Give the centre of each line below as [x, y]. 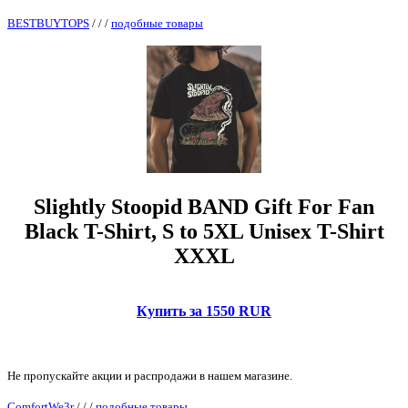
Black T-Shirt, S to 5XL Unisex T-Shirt [204, 231]
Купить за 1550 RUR [204, 311]
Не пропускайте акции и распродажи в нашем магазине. [150, 375]
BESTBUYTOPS [48, 23]
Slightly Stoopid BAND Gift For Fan [204, 206]
